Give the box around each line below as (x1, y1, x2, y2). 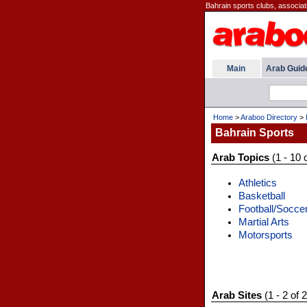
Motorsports (238, 230, 293, 241)
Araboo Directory (240, 113, 297, 121)
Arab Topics (211, 152, 269, 163)
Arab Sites (211, 290, 262, 301)
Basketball (238, 191, 285, 201)
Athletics (238, 177, 277, 188)
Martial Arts (238, 217, 289, 228)
